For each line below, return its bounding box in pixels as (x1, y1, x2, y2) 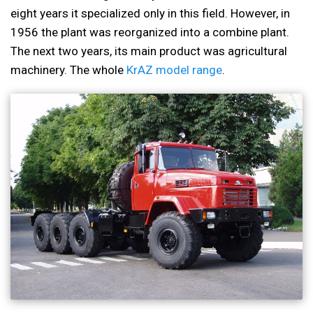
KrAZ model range (126, 63, 222, 77)
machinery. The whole (10, 63, 126, 77)
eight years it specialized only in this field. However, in (10, 6, 290, 20)
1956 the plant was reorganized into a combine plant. (10, 25, 289, 39)
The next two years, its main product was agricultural (10, 44, 287, 58)
